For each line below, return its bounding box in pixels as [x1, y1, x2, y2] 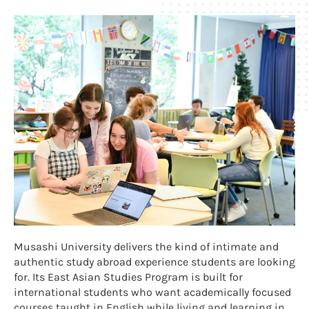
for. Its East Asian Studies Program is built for [14, 270, 243, 284]
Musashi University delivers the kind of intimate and [14, 240, 279, 254]
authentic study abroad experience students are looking [14, 255, 295, 269]
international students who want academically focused [14, 286, 291, 299]
